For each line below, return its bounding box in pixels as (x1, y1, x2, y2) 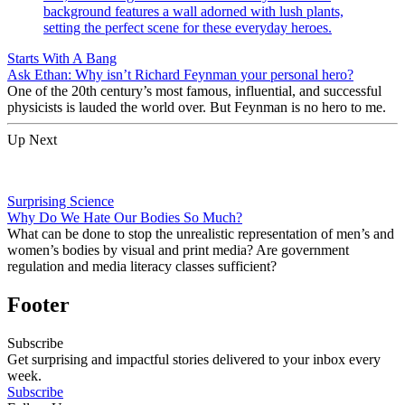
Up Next (7, 131, 57, 147)
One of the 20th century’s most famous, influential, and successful (7, 82, 381, 99)
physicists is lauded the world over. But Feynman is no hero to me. (7, 99, 386, 115)
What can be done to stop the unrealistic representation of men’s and (7, 225, 394, 241)
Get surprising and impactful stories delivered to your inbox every (7, 351, 381, 367)
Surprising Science (7, 193, 114, 209)
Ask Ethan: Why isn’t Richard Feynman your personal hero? (7, 66, 353, 82)
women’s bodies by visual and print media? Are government (7, 241, 349, 258)
